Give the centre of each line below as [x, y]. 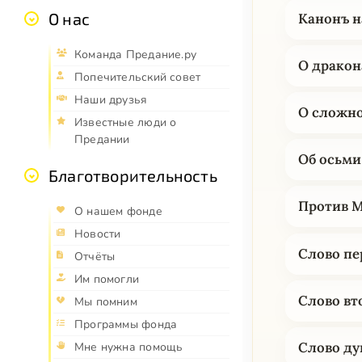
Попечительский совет [138, 78]
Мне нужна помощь [129, 347]
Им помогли [107, 280]
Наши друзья [111, 100]
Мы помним [106, 302]
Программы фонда [126, 325]
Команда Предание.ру [135, 55]
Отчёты [95, 257]
